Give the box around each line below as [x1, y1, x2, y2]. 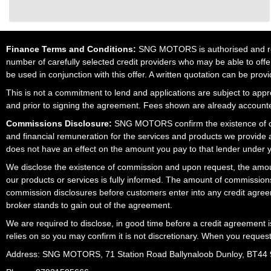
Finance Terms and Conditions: [6, 45, 136, 54]
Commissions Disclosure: [6, 119, 112, 128]
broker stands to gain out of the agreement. [6, 201, 172, 210]
